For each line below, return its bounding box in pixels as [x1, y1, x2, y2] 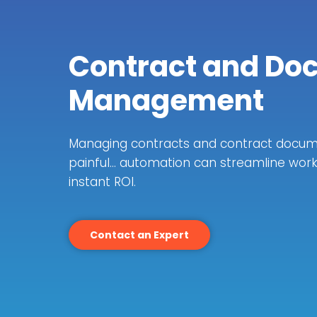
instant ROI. [69, 173, 136, 191]
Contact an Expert [90, 228, 189, 243]
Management [69, 81, 264, 121]
